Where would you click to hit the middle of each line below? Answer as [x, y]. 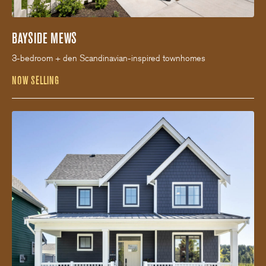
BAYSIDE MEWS [44, 39]
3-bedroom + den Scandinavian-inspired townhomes [109, 58]
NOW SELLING [35, 81]
